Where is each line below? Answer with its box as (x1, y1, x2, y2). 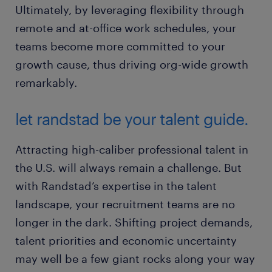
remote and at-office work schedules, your (15, 21, 236, 35)
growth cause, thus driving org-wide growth (15, 58, 248, 72)
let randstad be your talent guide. (15, 109, 248, 129)
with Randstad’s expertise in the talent (15, 179, 217, 193)
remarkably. (15, 76, 77, 90)
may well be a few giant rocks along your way (15, 252, 255, 266)
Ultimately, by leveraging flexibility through (15, 3, 244, 17)
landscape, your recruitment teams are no (15, 197, 235, 211)
